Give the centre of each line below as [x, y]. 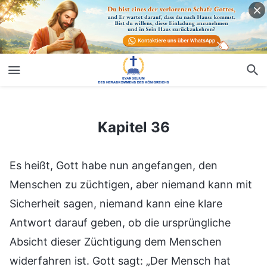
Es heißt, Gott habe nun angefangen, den [114, 165]
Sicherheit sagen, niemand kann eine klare [116, 203]
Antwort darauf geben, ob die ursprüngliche [120, 222]
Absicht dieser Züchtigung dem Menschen [116, 241]
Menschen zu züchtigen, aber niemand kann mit [131, 184]
